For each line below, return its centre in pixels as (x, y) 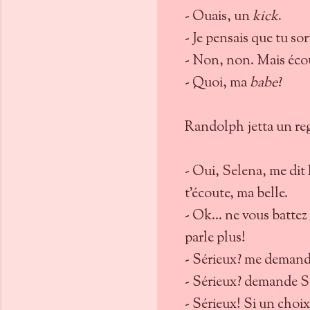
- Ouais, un (219, 17)
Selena (242, 172)
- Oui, (203, 172)
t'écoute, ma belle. (238, 194)
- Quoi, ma (217, 83)
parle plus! (217, 238)
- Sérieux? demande (243, 283)
